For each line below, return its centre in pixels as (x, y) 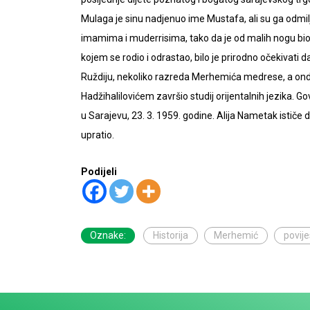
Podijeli (99, 171)
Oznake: (108, 235)
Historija (171, 235)
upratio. (98, 135)
